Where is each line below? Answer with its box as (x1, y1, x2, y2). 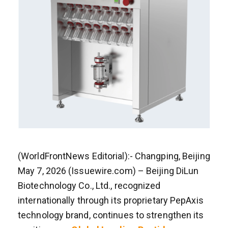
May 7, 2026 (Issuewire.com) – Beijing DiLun (18, 165, 199, 176)
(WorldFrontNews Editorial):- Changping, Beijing (18, 150, 210, 161)
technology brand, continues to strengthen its (18, 209, 204, 220)
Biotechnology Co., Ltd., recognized (18, 180, 161, 191)
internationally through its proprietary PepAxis (18, 194, 204, 206)
